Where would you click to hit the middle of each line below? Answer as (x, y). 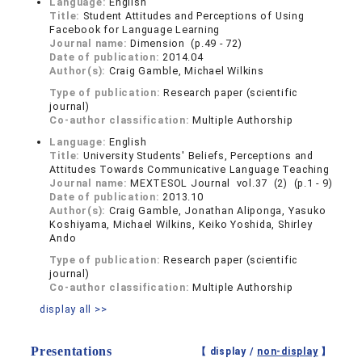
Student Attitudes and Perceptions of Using (194, 16)
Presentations (72, 351)
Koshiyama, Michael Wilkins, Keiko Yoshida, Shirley (181, 225)
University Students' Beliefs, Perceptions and (198, 156)
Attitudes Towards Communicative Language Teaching (189, 170)
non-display (288, 352)
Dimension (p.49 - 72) (186, 44)
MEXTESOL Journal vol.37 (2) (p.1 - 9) (232, 183)
